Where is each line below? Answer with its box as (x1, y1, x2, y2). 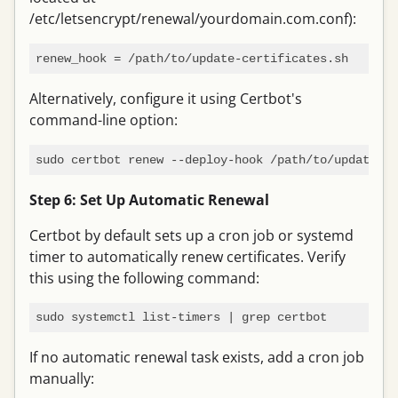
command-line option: (29, 109, 178, 130)
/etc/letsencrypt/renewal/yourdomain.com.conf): (29, 9, 356, 29)
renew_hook (35, 51, 107, 67)
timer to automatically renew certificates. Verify (29, 246, 346, 267)
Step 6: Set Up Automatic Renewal (29, 189, 269, 210)
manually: (29, 369, 94, 389)
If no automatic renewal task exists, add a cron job (29, 347, 364, 368)
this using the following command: (29, 267, 259, 288)
